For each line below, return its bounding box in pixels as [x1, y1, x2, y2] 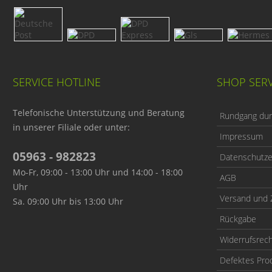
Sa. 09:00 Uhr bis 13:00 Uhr [12, 195, 123, 207]
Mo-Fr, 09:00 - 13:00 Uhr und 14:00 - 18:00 [12, 166, 183, 178]
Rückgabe [219, 212, 256, 225]
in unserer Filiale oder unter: [12, 121, 130, 133]
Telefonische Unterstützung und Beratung [12, 106, 185, 118]
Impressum [219, 130, 263, 142]
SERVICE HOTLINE [12, 74, 101, 89]
